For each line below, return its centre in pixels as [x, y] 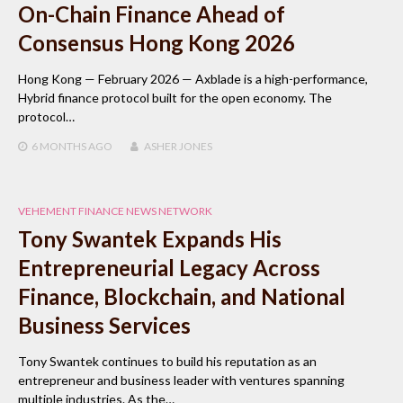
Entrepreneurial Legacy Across [169, 268]
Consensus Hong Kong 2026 [157, 43]
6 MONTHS [59, 147]
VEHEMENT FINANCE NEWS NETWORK [115, 211]
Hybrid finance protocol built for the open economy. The [175, 98]
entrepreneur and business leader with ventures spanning [181, 381]
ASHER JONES [178, 147]
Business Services [104, 326]
